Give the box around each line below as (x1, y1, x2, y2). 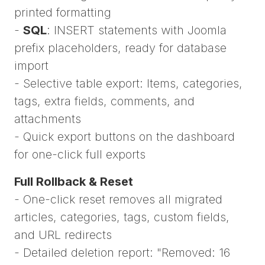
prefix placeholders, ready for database (14, 41, 227, 56)
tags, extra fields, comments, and (14, 94, 195, 109)
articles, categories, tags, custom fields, (14, 210, 230, 225)
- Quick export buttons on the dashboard (14, 130, 235, 144)
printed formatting (14, 5, 111, 20)
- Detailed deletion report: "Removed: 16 (14, 245, 230, 260)
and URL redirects (14, 228, 112, 243)
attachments (14, 112, 81, 127)
